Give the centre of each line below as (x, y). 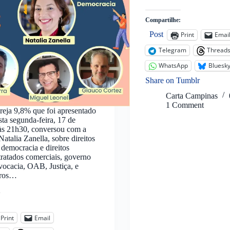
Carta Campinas (191, 95)
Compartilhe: (163, 20)
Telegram (172, 50)
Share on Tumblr (172, 80)
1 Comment (185, 105)
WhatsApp (173, 66)
